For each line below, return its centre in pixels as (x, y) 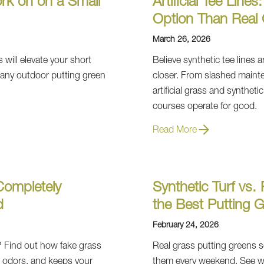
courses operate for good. (204, 107)
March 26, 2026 (181, 40)
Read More (174, 131)
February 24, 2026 (185, 226)
